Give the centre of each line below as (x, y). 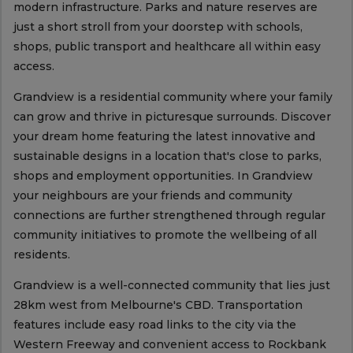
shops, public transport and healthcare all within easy (167, 47)
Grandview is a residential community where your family (173, 97)
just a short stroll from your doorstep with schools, (158, 27)
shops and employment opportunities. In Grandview (163, 176)
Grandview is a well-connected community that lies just (171, 286)
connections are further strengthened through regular (169, 216)
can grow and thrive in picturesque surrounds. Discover (172, 117)
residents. (43, 255)
